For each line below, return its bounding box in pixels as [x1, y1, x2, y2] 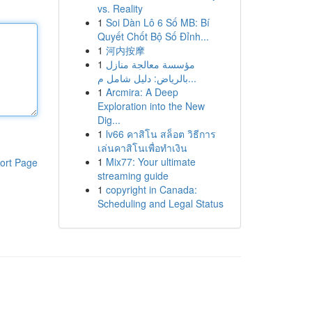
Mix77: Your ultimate [105, 155, 196, 169]
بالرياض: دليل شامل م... [187, 71, 196, 85]
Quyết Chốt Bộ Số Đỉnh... [97, 29, 209, 43]
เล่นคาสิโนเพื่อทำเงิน [97, 141, 187, 155]
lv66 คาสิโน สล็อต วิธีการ [105, 127, 216, 141]
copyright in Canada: [105, 182, 197, 196]
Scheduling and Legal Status [97, 196, 224, 210]
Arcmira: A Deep [105, 85, 178, 99]
